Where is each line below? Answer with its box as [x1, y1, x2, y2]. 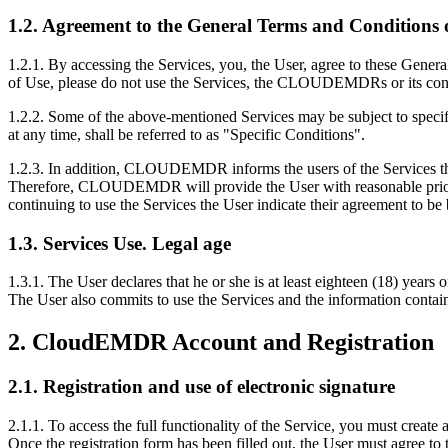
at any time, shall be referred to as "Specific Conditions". [8, 125, 365, 143]
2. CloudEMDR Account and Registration [8, 329, 434, 356]
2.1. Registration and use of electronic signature [8, 376, 395, 398]
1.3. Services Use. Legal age [8, 232, 231, 254]
